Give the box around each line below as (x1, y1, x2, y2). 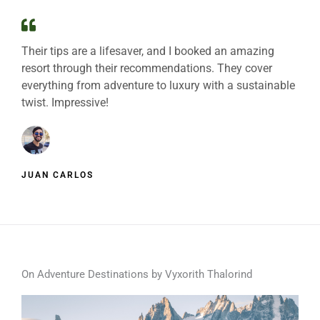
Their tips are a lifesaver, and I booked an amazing (21, 44, 274, 58)
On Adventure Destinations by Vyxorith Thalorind (21, 268, 252, 281)
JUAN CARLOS (21, 170, 94, 180)
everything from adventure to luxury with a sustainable (21, 79, 295, 92)
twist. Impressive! (21, 96, 109, 109)
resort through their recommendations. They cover (21, 61, 272, 75)
